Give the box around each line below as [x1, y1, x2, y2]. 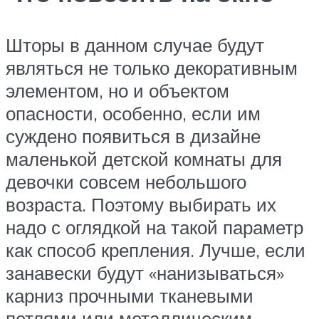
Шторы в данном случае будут [6, 33, 264, 56]
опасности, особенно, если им [6, 101, 261, 125]
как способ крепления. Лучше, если [6, 238, 305, 261]
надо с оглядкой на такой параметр [6, 215, 303, 239]
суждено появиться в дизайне [6, 124, 261, 147]
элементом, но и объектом [6, 78, 229, 102]
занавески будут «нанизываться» [6, 261, 284, 284]
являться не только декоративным [6, 56, 298, 79]
